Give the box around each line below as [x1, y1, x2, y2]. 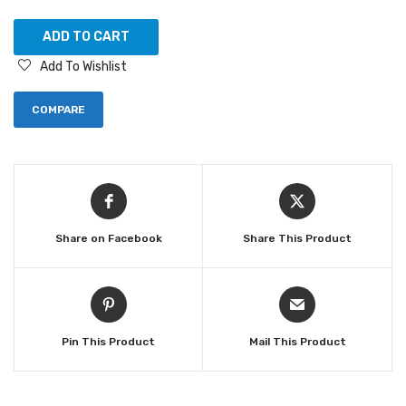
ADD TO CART [43, 28, 130, 44]
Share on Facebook [54, 231, 162, 245]
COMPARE [32, 102, 85, 116]
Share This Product [243, 231, 352, 245]
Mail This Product [248, 334, 346, 348]
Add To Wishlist [40, 58, 127, 74]
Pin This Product [62, 334, 155, 348]
